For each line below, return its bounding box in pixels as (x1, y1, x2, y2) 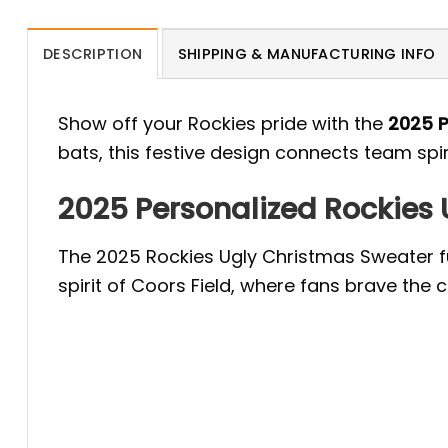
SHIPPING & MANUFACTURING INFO (177, 44, 436, 65)
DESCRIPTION (43, 44, 143, 65)
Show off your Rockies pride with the (58, 111, 388, 137)
